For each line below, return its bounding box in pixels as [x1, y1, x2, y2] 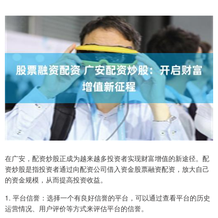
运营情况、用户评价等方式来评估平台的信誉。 [5, 203, 148, 213]
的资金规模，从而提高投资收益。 [5, 174, 107, 184]
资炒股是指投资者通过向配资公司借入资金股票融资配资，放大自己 [5, 163, 209, 174]
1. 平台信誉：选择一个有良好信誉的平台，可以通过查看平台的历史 [5, 192, 210, 202]
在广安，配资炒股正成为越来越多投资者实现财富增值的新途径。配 [5, 153, 209, 163]
